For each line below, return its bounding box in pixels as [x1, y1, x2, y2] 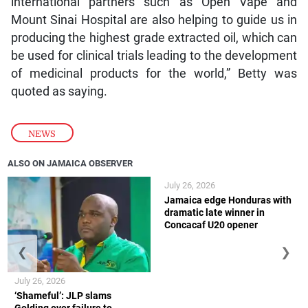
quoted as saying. [10, 84, 107, 98]
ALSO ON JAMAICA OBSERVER [8, 157, 133, 168]
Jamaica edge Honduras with [164, 195, 291, 206]
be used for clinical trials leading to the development [10, 48, 298, 63]
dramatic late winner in [164, 207, 265, 219]
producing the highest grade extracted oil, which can [10, 30, 298, 45]
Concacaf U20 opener [164, 219, 258, 231]
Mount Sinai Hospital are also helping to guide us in [10, 12, 298, 27]
